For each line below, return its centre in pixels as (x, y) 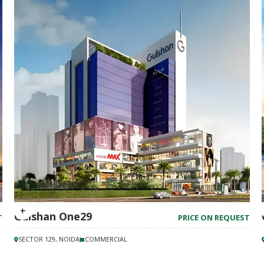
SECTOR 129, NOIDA (49, 239)
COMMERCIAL (106, 239)
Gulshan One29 (53, 216)
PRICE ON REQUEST (214, 217)
